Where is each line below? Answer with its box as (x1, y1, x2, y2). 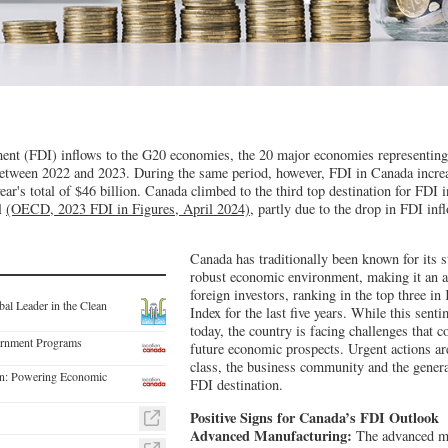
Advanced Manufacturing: (189, 424, 352, 446)
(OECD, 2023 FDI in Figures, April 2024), (6, 198, 254, 218)
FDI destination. (189, 375, 283, 395)
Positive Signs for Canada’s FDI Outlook (189, 406, 439, 428)
